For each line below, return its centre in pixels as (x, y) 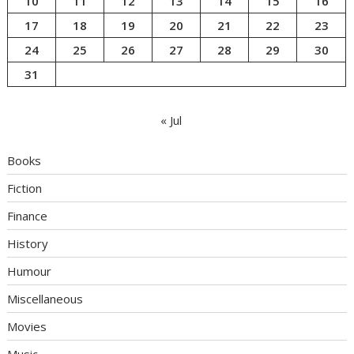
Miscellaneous (45, 299)
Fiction (25, 188)
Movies (27, 326)
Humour (30, 271)
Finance (28, 216)
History (28, 243)
